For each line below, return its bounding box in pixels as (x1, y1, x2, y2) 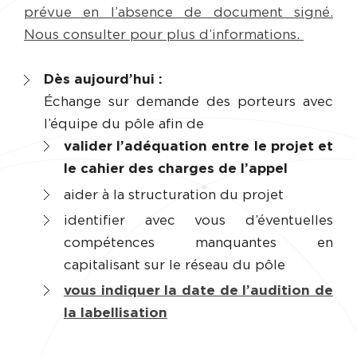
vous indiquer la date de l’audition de (64, 283, 333, 297)
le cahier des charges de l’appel (64, 162, 288, 176)
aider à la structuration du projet (64, 187, 284, 202)
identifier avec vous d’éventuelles (64, 213, 333, 227)
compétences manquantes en (64, 235, 333, 249)
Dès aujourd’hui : (44, 73, 163, 87)
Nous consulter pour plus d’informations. (24, 28, 304, 42)
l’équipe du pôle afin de (44, 117, 204, 131)
